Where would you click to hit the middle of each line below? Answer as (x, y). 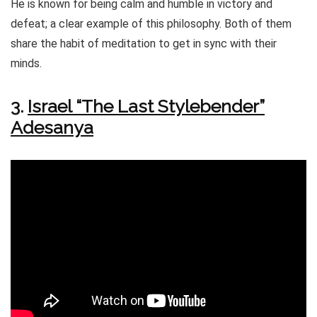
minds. (26, 64)
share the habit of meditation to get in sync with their (144, 44)
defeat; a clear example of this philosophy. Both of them (151, 24)
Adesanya (52, 128)
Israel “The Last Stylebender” (146, 106)
